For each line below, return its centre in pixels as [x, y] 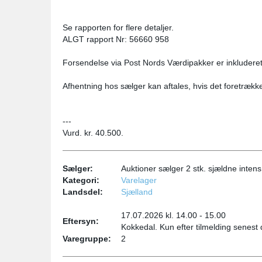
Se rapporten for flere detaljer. [118, 27]
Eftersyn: [81, 221]
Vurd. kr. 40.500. [93, 133]
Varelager [139, 180]
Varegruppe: [87, 239]
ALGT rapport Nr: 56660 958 [116, 39]
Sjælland [137, 192]
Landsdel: [83, 192]
